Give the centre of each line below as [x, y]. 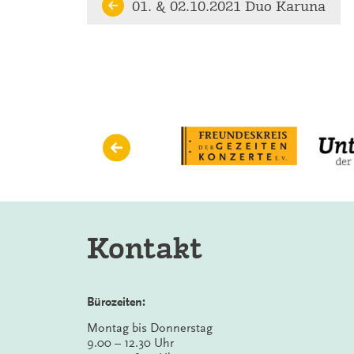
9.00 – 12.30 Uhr [130, 343]
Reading [144, 40]
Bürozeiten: [116, 302]
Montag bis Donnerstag [150, 328]
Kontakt [145, 248]
